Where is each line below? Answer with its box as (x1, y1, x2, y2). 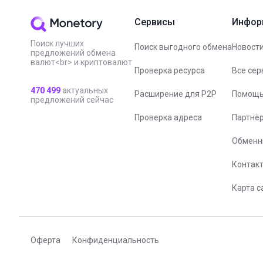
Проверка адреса (134, 112, 202, 122)
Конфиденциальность (72, 235, 159, 245)
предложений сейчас (31, 95, 113, 104)
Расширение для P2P (134, 89, 217, 99)
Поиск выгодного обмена (134, 42, 232, 52)
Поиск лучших (31, 38, 84, 48)
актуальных (60, 85, 108, 95)
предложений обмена (31, 48, 116, 58)
